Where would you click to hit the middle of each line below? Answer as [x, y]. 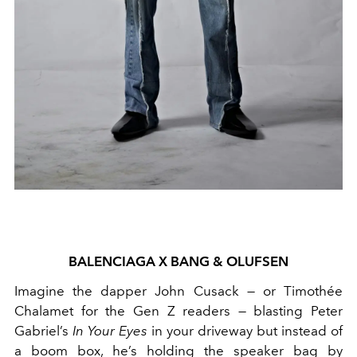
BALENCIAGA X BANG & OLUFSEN [178, 261]
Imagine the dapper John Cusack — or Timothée [178, 290]
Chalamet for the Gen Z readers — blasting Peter [178, 310]
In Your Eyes [110, 330]
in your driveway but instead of [245, 330]
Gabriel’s [43, 330]
